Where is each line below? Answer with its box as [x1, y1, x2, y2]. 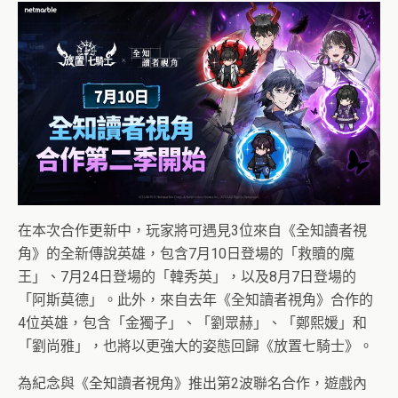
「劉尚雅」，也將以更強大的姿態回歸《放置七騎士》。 [18, 338, 373, 355]
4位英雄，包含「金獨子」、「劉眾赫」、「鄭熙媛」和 [18, 314, 367, 332]
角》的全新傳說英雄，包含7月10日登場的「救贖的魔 [18, 245, 354, 263]
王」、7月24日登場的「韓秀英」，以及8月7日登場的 [18, 268, 356, 286]
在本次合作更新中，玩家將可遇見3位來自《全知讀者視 [18, 222, 367, 240]
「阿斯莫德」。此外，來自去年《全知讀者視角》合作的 [18, 291, 373, 309]
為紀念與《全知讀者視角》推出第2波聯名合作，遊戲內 [18, 375, 367, 393]
